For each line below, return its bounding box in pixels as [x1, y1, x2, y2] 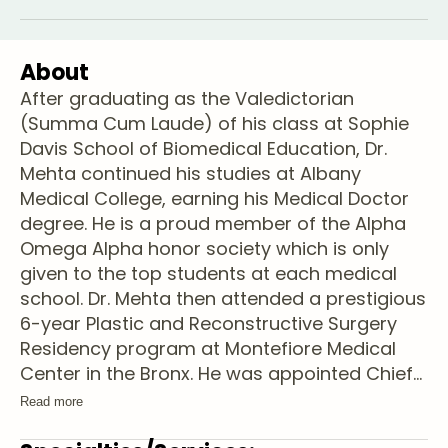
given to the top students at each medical [20, 261, 397, 286]
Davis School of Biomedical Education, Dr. [20, 136, 387, 161]
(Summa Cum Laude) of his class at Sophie [20, 111, 409, 136]
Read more [20, 394, 83, 409]
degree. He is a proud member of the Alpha [20, 211, 406, 236]
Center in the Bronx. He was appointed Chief [20, 361, 413, 386]
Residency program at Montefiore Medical [20, 336, 396, 361]
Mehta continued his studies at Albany [20, 161, 361, 186]
